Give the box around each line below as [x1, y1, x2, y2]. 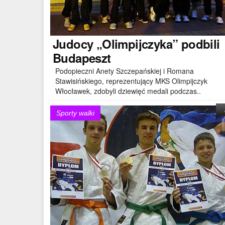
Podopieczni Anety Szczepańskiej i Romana [55, 65, 194, 76]
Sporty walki [56, 109, 94, 117]
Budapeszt [53, 49, 111, 66]
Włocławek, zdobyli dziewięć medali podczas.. [55, 85, 201, 96]
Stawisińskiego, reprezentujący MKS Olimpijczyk [55, 75, 207, 86]
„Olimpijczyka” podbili [93, 35, 220, 52]
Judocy [53, 35, 93, 52]
